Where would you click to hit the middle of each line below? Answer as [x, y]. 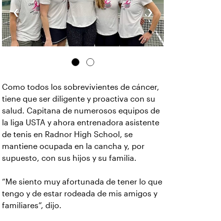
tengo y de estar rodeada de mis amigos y [80, 193]
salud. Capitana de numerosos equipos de [81, 110]
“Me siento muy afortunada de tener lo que [82, 182]
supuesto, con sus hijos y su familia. [69, 158]
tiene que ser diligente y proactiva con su [79, 99]
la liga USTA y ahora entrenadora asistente [81, 122]
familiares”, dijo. [32, 205]
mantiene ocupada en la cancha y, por [73, 146]
